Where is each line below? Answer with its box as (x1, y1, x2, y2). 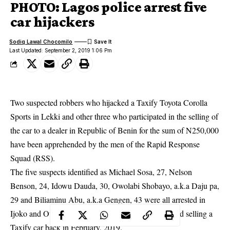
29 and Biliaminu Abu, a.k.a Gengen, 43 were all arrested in (10, 194, 205, 205)
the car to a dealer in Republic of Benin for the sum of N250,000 (10, 125, 219, 136)
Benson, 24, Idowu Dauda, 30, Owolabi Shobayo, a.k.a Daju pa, (10, 180, 219, 191)
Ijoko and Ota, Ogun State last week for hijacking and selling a (10, 208, 213, 219)
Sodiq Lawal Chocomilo (9, 38, 73, 45)
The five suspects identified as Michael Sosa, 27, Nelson (10, 166, 192, 177)
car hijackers (10, 14, 94, 30)
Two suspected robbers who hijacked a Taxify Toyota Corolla (10, 97, 207, 108)
